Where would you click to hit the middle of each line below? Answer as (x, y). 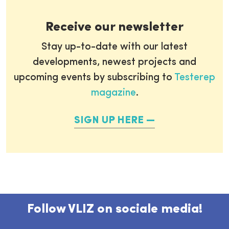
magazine (113, 93)
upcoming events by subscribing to (94, 78)
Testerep (195, 78)
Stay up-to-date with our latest (114, 47)
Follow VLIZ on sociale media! (114, 209)
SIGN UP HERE (109, 121)
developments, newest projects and (114, 62)
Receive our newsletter (114, 27)
